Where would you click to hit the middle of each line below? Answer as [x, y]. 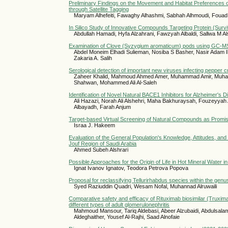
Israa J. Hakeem [95, 125]
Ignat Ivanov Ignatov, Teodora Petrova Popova [131, 168]
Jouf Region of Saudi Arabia [103, 143]
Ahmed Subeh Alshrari [101, 149]
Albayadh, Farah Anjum [103, 107]
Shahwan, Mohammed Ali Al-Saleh [116, 82]
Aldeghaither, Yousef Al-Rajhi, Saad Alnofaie [127, 217]
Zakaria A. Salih [93, 58]
